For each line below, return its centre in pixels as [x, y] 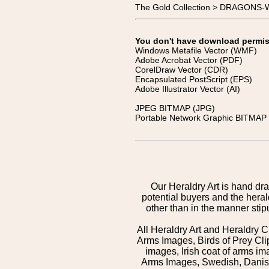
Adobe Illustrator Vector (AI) [188, 89]
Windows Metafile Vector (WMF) [196, 50]
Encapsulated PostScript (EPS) [194, 79]
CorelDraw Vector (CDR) [182, 70]
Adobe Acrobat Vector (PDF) [189, 60]
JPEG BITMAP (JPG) [175, 108]
